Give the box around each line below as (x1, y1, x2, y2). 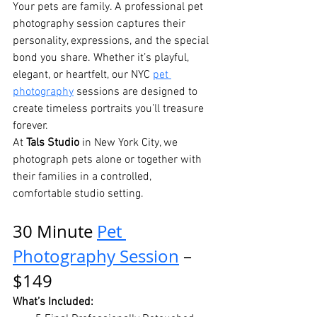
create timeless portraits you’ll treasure (13, 102, 207, 117)
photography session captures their (13, 17, 188, 32)
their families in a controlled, (13, 170, 154, 185)
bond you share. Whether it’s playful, (13, 51, 192, 66)
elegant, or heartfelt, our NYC (13, 68, 153, 83)
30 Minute (13, 220, 97, 243)
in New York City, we (79, 136, 180, 151)
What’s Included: (13, 295, 93, 310)
